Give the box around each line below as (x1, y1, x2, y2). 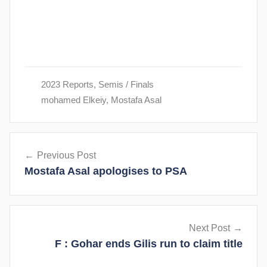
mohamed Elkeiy (41, 94, 106, 105)
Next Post (189, 223, 230, 234)
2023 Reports (41, 79, 94, 89)
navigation (9, 154, 86, 173)
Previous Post (37, 150, 96, 160)
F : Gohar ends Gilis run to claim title (55, 238, 243, 250)
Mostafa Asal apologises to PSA (24, 164, 187, 177)
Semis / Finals (98, 79, 154, 89)
